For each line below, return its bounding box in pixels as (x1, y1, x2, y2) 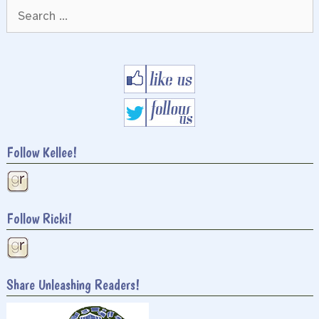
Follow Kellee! (6, 143, 77, 161)
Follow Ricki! (6, 210, 72, 227)
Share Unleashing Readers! (6, 276, 140, 294)
